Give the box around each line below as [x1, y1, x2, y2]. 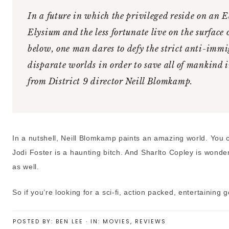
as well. [12, 163, 39, 171]
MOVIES [103, 217, 130, 226]
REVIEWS [135, 217, 166, 226]
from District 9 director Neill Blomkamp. [28, 76, 193, 87]
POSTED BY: [13, 217, 56, 226]
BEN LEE [56, 217, 83, 226]
